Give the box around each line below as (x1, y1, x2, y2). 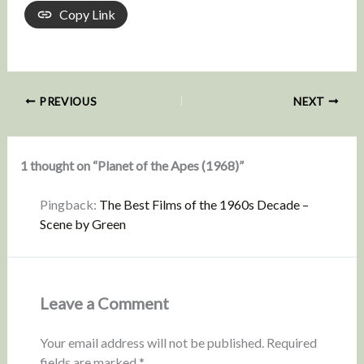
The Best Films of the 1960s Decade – (98, 196, 309, 212)
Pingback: (39, 196, 99, 212)
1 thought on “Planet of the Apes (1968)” (19, 157, 244, 173)
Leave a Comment (39, 292, 169, 313)
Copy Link (58, 6, 115, 22)
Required (266, 334, 317, 350)
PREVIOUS (36, 94, 97, 108)
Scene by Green (39, 215, 126, 232)
